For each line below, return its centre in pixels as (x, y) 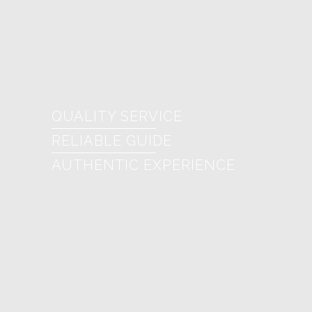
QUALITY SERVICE (117, 116)
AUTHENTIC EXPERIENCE (143, 165)
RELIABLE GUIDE (112, 141)
